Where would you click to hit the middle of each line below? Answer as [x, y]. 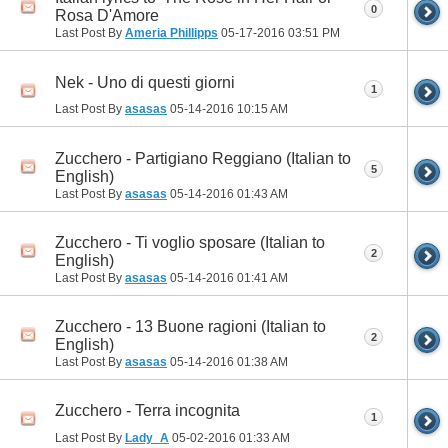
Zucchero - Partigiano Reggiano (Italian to [203, 158]
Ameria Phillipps [171, 33]
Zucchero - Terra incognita [147, 411]
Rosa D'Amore [107, 16]
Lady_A [147, 438]
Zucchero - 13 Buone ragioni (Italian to [190, 326]
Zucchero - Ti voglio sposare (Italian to [190, 242]
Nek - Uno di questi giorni [145, 82]
